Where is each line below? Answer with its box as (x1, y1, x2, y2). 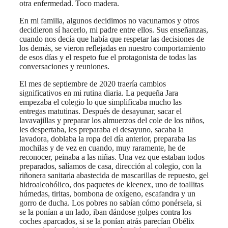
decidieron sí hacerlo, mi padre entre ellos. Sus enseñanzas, (19, 25, 208, 34)
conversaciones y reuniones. (19, 62, 109, 71)
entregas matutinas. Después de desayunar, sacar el (19, 106, 182, 116)
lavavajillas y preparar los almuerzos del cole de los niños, (19, 116, 205, 125)
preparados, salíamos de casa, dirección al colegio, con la (19, 161, 202, 170)
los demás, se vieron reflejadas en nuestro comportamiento (19, 43, 206, 52)
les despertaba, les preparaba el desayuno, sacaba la (19, 125, 184, 134)
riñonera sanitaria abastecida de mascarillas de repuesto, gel (19, 170, 209, 180)
